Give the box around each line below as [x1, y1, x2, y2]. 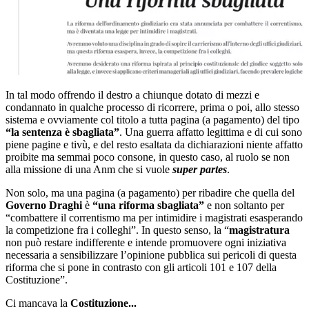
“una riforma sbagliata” [92, 199, 204, 211]
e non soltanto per [204, 199, 284, 211]
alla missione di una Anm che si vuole [6, 163, 172, 175]
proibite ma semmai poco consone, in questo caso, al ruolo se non [6, 150, 290, 163]
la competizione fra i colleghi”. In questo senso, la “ [6, 223, 229, 236]
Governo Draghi [6, 199, 82, 211]
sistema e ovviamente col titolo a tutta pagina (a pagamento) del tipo [6, 113, 299, 126]
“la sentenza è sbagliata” [6, 126, 119, 138]
